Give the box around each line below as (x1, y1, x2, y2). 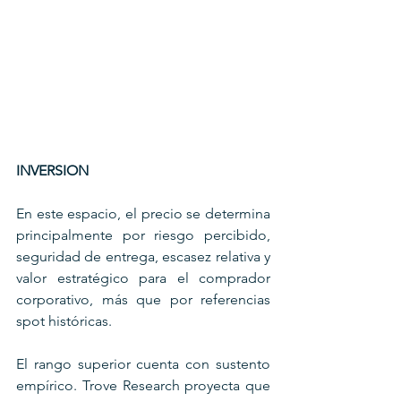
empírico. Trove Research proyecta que (16, 376, 270, 394)
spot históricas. (16, 311, 112, 329)
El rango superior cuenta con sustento (16, 354, 270, 372)
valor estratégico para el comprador (16, 269, 270, 286)
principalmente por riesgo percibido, (16, 226, 270, 243)
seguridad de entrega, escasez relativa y (16, 247, 270, 265)
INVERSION (16, 161, 89, 179)
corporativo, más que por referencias (16, 290, 270, 308)
